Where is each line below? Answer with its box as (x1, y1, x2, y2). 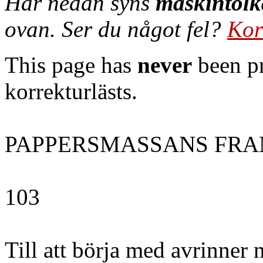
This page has (5, 52, 137, 77)
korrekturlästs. (5, 79, 137, 104)
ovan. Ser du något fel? (5, 16, 227, 42)
